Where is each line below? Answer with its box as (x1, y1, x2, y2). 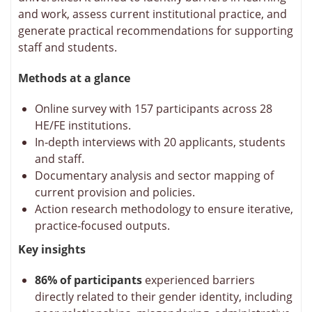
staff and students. (18, 40, 117, 56)
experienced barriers (145, 272, 255, 288)
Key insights (18, 242, 86, 258)
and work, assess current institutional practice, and (18, 6, 287, 22)
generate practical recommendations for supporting (18, 23, 293, 39)
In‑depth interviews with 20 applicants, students (35, 134, 286, 150)
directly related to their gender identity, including (35, 289, 292, 305)
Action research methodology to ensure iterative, (35, 201, 293, 217)
